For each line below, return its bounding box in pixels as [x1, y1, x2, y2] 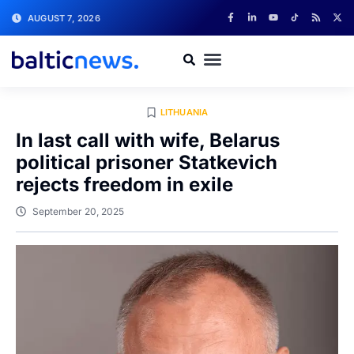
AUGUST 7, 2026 [28, 12, 100, 24]
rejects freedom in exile [16, 173, 233, 196]
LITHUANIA [160, 107, 209, 118]
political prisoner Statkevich [16, 151, 277, 174]
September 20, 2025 [32, 205, 124, 217]
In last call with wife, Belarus [16, 129, 280, 152]
